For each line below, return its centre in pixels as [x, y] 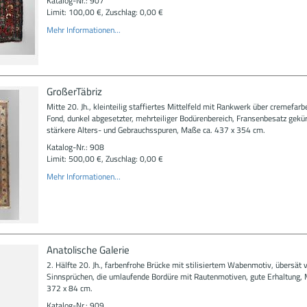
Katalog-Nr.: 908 [75, 147]
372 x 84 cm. [69, 288]
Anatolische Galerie [88, 249]
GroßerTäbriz [74, 91]
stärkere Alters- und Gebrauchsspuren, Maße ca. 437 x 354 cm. [156, 130]
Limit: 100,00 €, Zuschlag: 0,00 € [105, 12]
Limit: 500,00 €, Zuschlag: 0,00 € [105, 159]
